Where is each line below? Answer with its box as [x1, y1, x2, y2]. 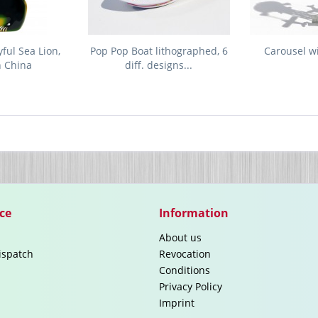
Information [159, 205, 229, 221]
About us [159, 231, 202, 244]
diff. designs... [125, 58, 193, 72]
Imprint [159, 296, 194, 309]
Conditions [159, 263, 210, 277]
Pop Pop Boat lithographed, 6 [89, 44, 228, 57]
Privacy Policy [159, 280, 222, 293]
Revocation [159, 247, 211, 261]
